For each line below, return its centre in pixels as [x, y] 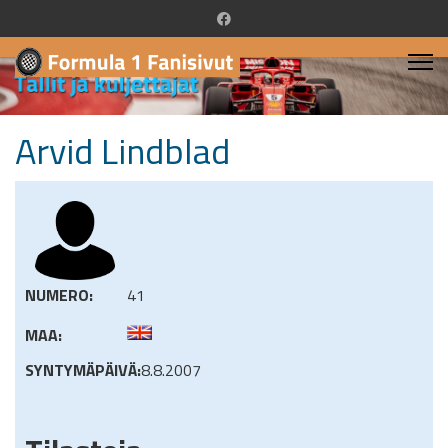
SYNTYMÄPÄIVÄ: [83, 370]
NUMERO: [59, 295]
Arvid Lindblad [122, 151]
